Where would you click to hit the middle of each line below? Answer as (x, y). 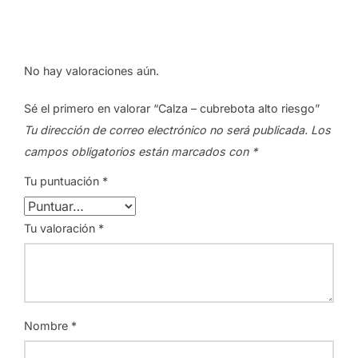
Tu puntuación (63, 181)
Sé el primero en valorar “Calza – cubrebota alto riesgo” (172, 108)
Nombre (48, 325)
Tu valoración (61, 228)
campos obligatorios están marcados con (138, 151)
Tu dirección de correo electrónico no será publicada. (166, 129)
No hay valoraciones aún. (91, 70)
